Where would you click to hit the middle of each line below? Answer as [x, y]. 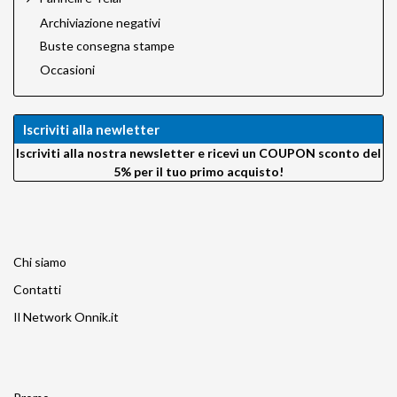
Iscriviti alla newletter [91, 129]
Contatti [37, 289]
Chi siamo [40, 261]
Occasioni [67, 70]
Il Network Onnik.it [66, 316]
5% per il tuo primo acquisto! [198, 171]
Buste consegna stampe [107, 46]
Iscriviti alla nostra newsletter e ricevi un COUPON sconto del [198, 152]
